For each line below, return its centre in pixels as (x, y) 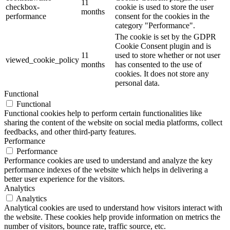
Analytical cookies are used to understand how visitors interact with (113, 207)
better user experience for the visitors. (64, 179)
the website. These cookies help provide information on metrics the (112, 217)
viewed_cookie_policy (42, 60)
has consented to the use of (158, 64)
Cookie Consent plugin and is (163, 46)
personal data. (137, 83)
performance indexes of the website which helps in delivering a (106, 169)
